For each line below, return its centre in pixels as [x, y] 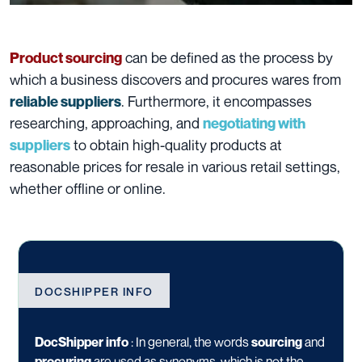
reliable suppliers [65, 102]
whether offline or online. [89, 189]
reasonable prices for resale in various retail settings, [175, 167]
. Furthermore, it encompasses [217, 101]
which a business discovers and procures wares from [175, 80]
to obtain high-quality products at [176, 145]
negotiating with [254, 124]
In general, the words [194, 342]
